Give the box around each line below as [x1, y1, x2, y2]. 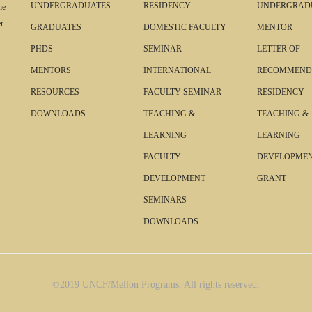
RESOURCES [31, 87, 79, 97]
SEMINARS [143, 195, 187, 205]
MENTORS [31, 65, 71, 75]
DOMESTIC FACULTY [143, 22, 227, 32]
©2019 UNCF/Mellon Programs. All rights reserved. [52, 279, 260, 290]
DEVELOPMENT [143, 173, 206, 183]
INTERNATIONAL [143, 65, 212, 75]
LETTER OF [256, 44, 300, 54]
